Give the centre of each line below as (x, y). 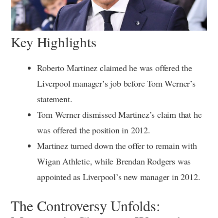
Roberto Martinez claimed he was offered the (115, 68)
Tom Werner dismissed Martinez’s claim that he (119, 115)
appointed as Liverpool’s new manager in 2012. (119, 177)
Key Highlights (54, 42)
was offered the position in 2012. (94, 130)
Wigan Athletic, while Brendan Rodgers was (114, 161)
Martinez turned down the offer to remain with (117, 146)
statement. (55, 99)
